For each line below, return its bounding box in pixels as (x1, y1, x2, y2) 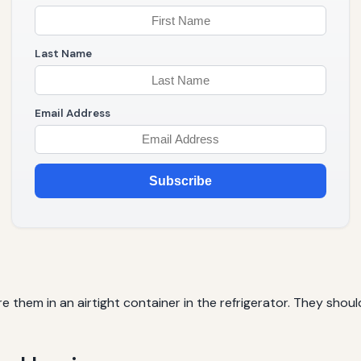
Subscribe (149, 174, 212, 189)
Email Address (35, 106, 110, 120)
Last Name (35, 46, 92, 60)
